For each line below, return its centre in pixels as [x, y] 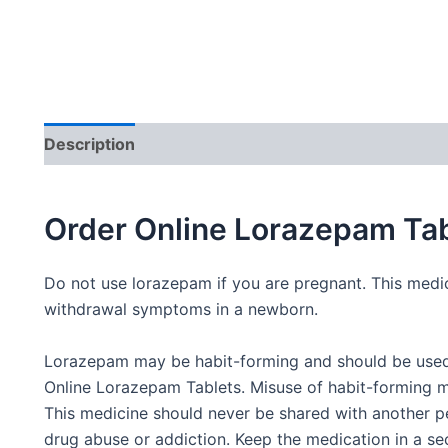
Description [89, 144]
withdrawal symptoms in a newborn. [181, 309]
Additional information [243, 144]
